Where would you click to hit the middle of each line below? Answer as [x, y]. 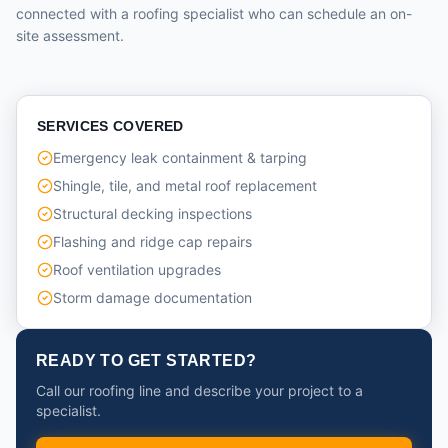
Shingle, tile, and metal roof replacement [185, 185]
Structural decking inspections [152, 213]
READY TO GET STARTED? [146, 360]
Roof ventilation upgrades [137, 269]
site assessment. [70, 35]
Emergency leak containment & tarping [180, 157]
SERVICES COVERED [110, 126]
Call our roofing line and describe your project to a [199, 390]
